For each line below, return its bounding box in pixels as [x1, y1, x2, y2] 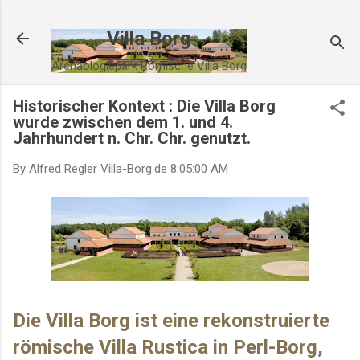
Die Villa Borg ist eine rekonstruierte [13, 309, 329, 332]
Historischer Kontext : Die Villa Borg [13, 96, 276, 116]
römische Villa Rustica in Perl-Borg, [13, 335, 323, 358]
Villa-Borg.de [100, 162, 167, 176]
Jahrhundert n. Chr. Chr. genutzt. [13, 129, 251, 148]
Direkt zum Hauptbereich [124, 13, 253, 27]
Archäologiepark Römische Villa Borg [51, 59, 247, 73]
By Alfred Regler [13, 162, 100, 176]
